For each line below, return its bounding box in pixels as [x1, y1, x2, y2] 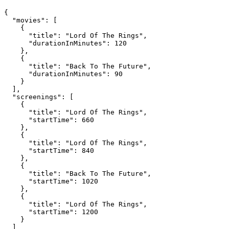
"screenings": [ [4, 93, 74, 101]
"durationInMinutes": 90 [4, 70, 123, 78]
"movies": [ [4, 16, 57, 25]
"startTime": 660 [4, 116, 94, 124]
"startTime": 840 [4, 147, 94, 155]
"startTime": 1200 [4, 208, 98, 216]
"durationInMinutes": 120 [4, 39, 127, 48]
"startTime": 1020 [4, 177, 98, 186]
